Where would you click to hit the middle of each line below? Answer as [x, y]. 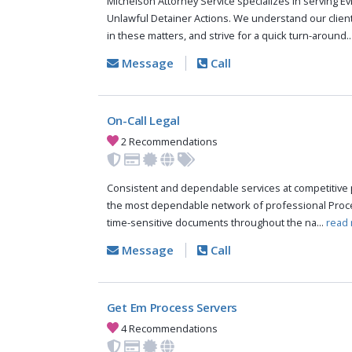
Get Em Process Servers [172, 308]
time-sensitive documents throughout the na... [216, 223]
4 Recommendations [169, 328]
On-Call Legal [143, 121]
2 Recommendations [169, 141]
